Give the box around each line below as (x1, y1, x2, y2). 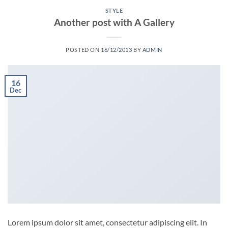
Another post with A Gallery (53, 16, 175, 28)
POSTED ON (66, 46, 101, 53)
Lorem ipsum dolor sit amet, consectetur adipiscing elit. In (8, 217, 207, 227)
